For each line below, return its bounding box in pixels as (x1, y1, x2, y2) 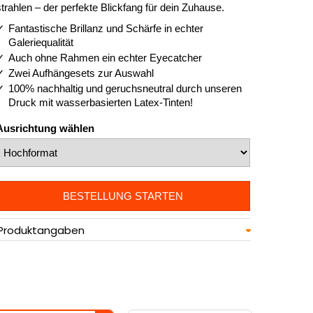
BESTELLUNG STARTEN (63, 190, 183, 203)
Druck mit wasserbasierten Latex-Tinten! (8, 96, 193, 109)
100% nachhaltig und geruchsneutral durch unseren (8, 82, 242, 95)
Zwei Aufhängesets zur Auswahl (8, 67, 154, 80)
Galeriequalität (8, 36, 73, 49)
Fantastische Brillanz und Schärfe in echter (8, 22, 203, 35)
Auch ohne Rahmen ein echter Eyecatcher (8, 52, 202, 64)
